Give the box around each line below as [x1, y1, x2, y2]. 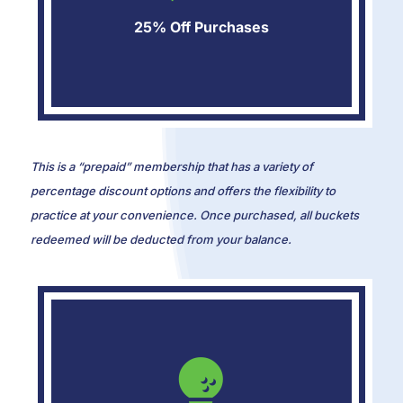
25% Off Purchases [133, 17, 269, 36]
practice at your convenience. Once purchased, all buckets [30, 207, 359, 222]
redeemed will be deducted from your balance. [30, 231, 291, 246]
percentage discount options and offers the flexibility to [30, 183, 336, 198]
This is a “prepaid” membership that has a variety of [30, 158, 313, 174]
